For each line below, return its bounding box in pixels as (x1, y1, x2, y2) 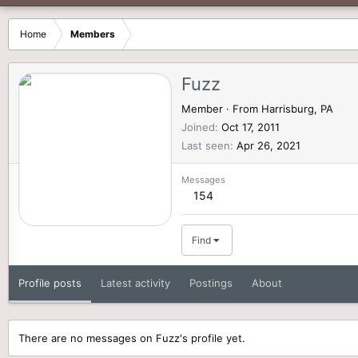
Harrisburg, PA (261, 101, 333, 115)
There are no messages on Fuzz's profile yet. (18, 331, 245, 344)
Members (70, 28, 115, 40)
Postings (189, 276, 233, 289)
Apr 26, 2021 (237, 138, 300, 152)
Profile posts (18, 276, 82, 289)
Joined (181, 120, 215, 133)
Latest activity (101, 276, 170, 289)
